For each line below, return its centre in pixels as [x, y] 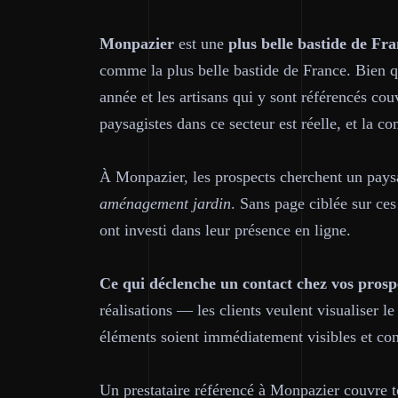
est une [201, 44]
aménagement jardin [165, 203]
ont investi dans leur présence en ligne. [225, 230]
